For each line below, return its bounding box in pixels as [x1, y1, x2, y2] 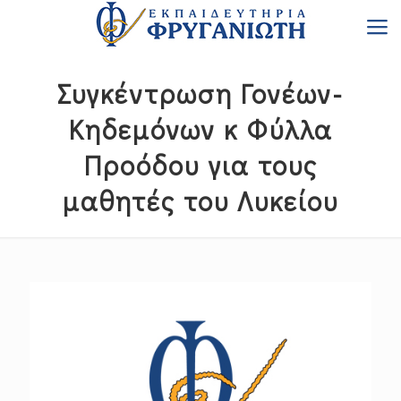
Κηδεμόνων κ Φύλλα [68, 112, 333, 147]
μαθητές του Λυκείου [63, 183, 338, 218]
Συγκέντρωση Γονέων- [57, 76, 344, 111]
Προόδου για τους [83, 148, 318, 183]
